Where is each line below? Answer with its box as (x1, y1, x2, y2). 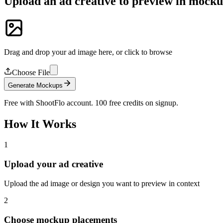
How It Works (4, 117, 76, 130)
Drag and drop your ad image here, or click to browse (4, 47, 172, 56)
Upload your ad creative (4, 159, 103, 170)
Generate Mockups (8, 81, 63, 89)
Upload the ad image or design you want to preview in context (4, 179, 200, 188)
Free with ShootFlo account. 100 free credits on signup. (4, 98, 178, 107)
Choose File (12, 68, 50, 77)
